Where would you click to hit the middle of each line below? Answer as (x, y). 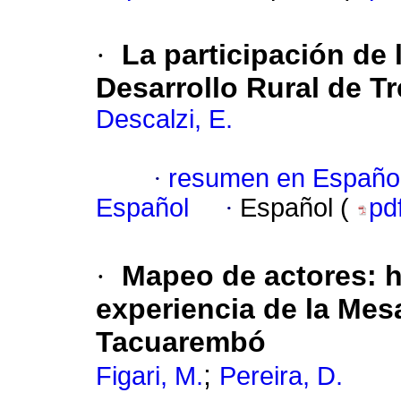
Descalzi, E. (164, 119)
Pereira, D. (281, 376)
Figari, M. (149, 376)
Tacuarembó (181, 342)
